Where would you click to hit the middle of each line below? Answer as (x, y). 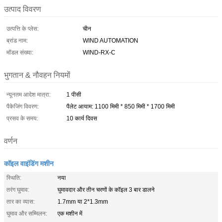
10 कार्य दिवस (82, 118)
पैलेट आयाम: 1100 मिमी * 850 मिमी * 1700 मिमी (121, 106)
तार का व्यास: (21, 201)
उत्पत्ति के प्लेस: (23, 28)
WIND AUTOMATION (111, 40)
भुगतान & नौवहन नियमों (37, 75)
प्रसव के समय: (22, 118)
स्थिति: (14, 178)
